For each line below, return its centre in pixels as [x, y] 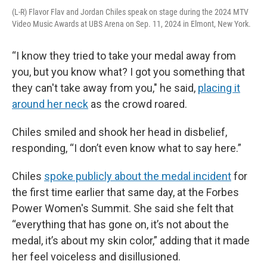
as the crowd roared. [138, 104]
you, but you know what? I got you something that [128, 72]
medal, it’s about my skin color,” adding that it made [131, 240]
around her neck [50, 104]
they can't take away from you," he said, [105, 88]
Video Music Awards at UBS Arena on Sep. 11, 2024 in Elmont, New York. [131, 24]
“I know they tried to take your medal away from [124, 56]
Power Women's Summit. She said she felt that [123, 208]
